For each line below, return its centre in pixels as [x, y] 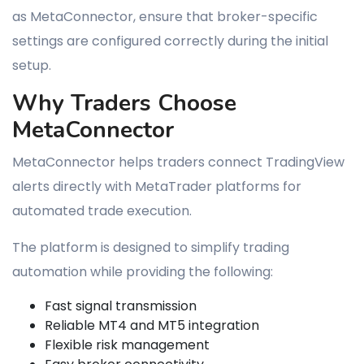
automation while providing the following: [143, 272]
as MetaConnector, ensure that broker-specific [165, 17]
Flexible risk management [127, 345]
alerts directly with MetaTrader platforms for [157, 186]
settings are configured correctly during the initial [170, 41]
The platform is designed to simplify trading [151, 247]
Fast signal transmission [121, 306]
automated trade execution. [102, 211]
